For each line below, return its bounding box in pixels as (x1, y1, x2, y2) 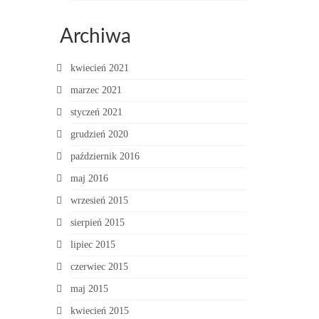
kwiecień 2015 (70, 305, 129, 316)
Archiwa (59, 26, 131, 46)
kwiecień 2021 (70, 63, 129, 73)
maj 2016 (70, 173, 108, 184)
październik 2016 (70, 151, 140, 162)
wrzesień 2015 (70, 195, 128, 206)
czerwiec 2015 (70, 261, 128, 272)
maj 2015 (70, 283, 108, 294)
